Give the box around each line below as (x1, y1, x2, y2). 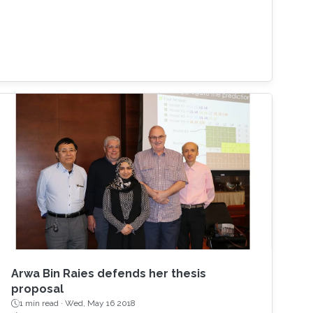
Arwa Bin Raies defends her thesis (11, 267, 207, 281)
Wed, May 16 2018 (65, 298, 136, 309)
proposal (11, 282, 64, 296)
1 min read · (20, 298, 66, 309)
